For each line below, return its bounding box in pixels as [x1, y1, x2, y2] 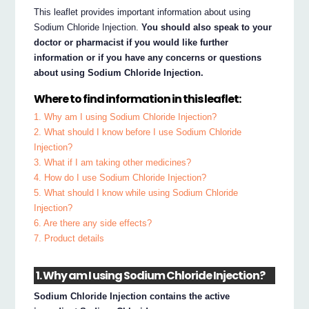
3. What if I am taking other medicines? [34, 157, 192, 168]
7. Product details [34, 233, 105, 244]
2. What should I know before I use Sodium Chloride [34, 127, 242, 138]
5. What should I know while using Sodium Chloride [34, 188, 239, 199]
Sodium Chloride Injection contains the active [34, 290, 230, 301]
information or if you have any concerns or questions [34, 52, 262, 63]
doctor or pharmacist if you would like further [34, 37, 229, 48]
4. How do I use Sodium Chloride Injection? [34, 172, 207, 183]
